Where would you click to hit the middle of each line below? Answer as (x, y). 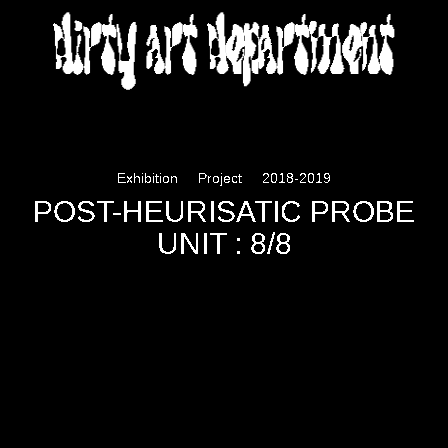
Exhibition (147, 178)
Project (220, 178)
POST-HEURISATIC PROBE (224, 211)
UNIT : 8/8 (224, 243)
